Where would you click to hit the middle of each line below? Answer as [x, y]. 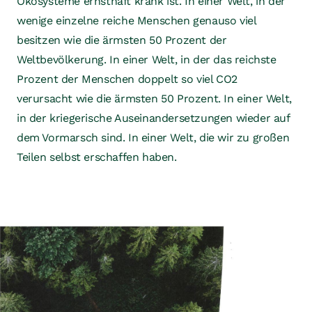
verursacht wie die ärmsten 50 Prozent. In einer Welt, [154, 99]
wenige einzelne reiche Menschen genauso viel [136, 21]
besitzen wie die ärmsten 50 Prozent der [122, 40]
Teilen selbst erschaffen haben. [97, 157]
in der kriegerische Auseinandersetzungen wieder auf [153, 118]
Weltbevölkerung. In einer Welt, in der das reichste [147, 60]
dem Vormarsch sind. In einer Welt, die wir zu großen [153, 138]
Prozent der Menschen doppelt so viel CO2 [127, 79]
